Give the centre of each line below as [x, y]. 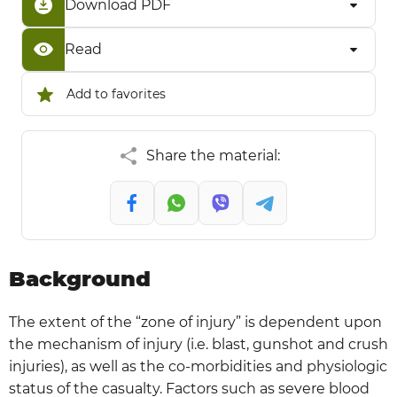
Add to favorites [116, 94]
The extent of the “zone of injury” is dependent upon [195, 322]
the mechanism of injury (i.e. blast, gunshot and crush [198, 344]
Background [80, 279]
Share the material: [213, 156]
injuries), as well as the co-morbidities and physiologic [198, 366]
